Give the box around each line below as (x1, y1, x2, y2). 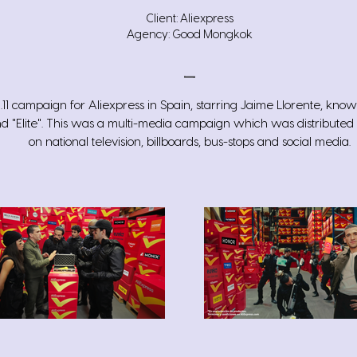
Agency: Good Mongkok (127, 29, 253, 41)
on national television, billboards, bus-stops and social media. (29, 136, 351, 148)
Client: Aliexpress (146, 14, 233, 25)
